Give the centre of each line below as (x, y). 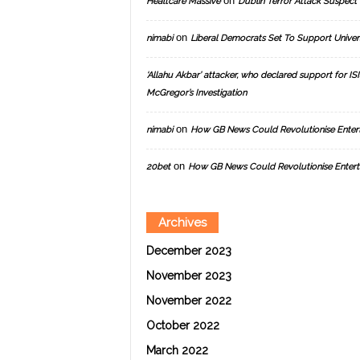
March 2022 (177, 350)
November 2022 (188, 301)
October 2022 (182, 325)
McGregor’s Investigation (196, 93)
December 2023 (188, 251)
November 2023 (188, 276)
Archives (182, 223)
